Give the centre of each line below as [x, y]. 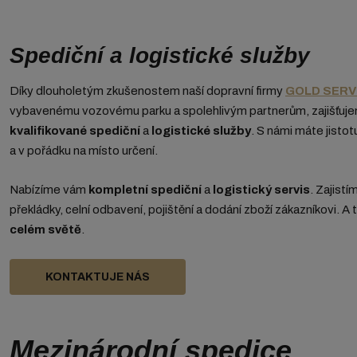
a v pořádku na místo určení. [84, 151]
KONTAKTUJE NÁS [98, 277]
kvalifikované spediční [75, 131]
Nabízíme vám [49, 190]
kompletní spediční [145, 190]
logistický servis [261, 190]
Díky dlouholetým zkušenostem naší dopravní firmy [147, 91]
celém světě [45, 230]
